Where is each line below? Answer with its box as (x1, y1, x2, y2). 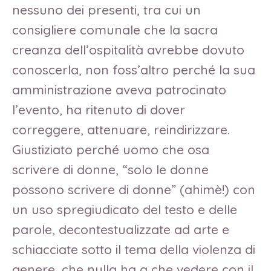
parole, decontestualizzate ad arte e (12, 221, 229, 237)
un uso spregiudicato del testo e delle (12, 201, 237, 217)
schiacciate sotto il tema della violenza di (12, 241, 255, 257)
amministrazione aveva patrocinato (12, 81, 226, 97)
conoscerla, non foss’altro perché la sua (12, 61, 255, 77)
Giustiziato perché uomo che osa (12, 141, 209, 157)
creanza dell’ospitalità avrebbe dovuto (12, 41, 244, 57)
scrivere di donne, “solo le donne (12, 161, 209, 177)
